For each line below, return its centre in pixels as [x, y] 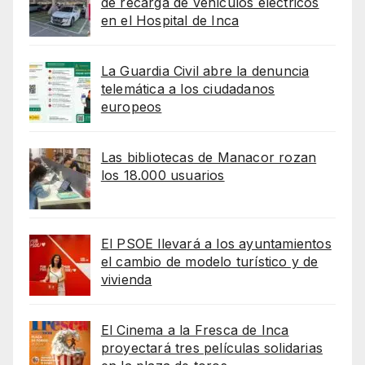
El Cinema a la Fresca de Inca [195, 330]
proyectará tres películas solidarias [211, 348]
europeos [131, 107]
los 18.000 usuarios [163, 176]
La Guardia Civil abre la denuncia [205, 71]
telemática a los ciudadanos [188, 89]
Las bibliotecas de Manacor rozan [209, 158]
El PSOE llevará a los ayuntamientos [216, 244]
